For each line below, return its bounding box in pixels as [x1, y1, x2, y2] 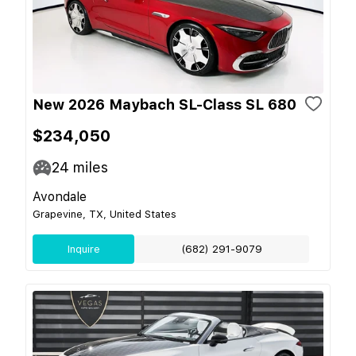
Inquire [67, 243, 100, 255]
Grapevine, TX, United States [33, 208, 176, 220]
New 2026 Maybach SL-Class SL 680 [33, 96, 296, 113]
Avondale [33, 189, 87, 204]
